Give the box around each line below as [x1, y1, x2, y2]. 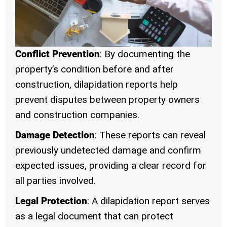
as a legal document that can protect [15, 210, 173, 222]
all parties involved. [15, 175, 96, 187]
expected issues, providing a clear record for [15, 160, 206, 172]
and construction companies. [15, 109, 139, 121]
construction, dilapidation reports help [15, 79, 178, 91]
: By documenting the [100, 48, 190, 60]
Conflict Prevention [15, 48, 100, 60]
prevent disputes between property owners [15, 94, 200, 106]
